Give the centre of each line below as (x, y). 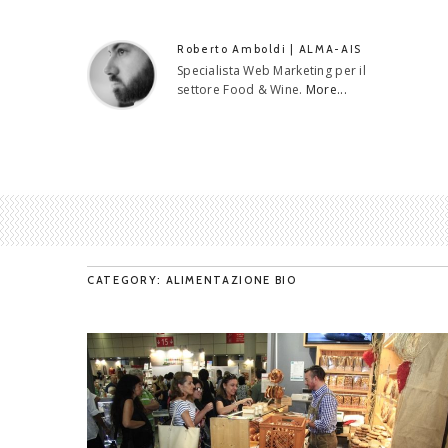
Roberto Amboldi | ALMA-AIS (269, 49)
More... (326, 89)
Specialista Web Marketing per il (271, 70)
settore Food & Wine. (241, 89)
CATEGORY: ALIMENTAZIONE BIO (192, 279)
